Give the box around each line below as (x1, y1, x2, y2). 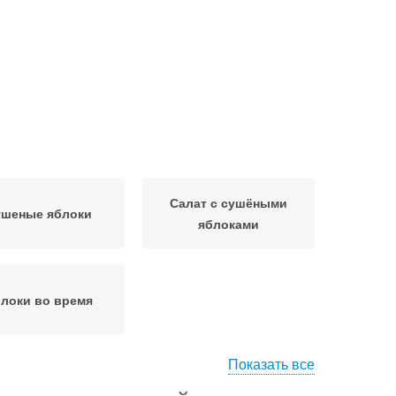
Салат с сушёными (170, 194, 287, 211)
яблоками (198, 215, 259, 232)
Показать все (228, 354, 315, 374)
